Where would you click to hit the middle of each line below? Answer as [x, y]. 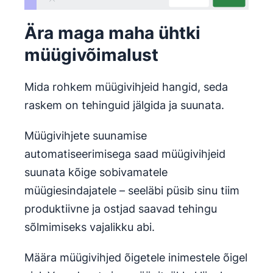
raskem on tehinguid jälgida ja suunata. [124, 105]
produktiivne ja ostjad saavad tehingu [121, 209]
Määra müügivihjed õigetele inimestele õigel [136, 258]
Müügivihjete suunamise [86, 136]
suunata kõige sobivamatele [96, 172]
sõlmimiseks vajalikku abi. [90, 227]
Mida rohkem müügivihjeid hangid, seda [126, 87]
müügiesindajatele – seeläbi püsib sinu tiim [132, 191]
